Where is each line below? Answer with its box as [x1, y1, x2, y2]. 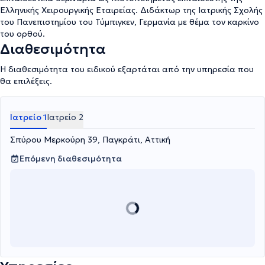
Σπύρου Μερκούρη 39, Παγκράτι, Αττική [10, 134, 170, 145]
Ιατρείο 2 [47, 112, 83, 122]
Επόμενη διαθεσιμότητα [20, 153, 122, 164]
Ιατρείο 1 [10, 112, 47, 122]
